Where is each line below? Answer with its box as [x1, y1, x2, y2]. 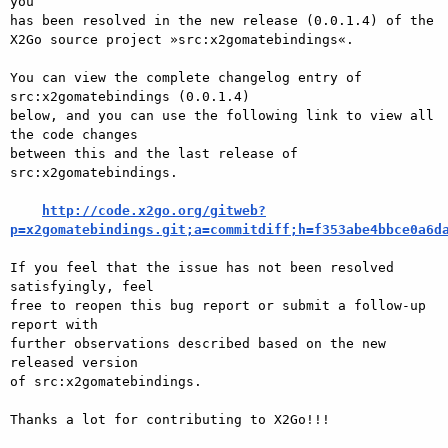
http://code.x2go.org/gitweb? [42, 202, 266, 218]
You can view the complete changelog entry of [10, 69, 362, 85]
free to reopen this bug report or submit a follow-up [10, 297, 426, 313]
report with [10, 316, 98, 332]
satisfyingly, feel [10, 278, 154, 294]
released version [10, 354, 138, 370]
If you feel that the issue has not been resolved [10, 259, 394, 275]
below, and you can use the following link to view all [10, 107, 434, 123]
